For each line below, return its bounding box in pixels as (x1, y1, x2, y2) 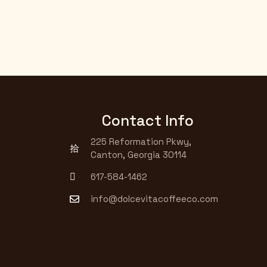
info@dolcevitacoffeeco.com (91, 193, 218, 205)
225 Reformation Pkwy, (91, 136, 191, 148)
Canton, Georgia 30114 (91, 149, 187, 161)
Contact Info (102, 111, 194, 131)
